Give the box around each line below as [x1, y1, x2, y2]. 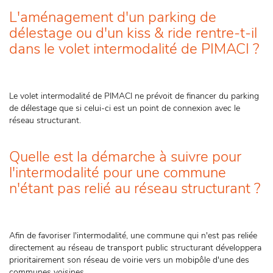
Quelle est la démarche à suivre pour [9, 147, 241, 166]
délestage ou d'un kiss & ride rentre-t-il [9, 23, 257, 43]
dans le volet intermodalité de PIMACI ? [9, 39, 259, 58]
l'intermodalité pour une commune [9, 163, 226, 182]
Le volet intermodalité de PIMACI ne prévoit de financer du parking [9, 90, 259, 102]
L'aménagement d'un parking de [9, 7, 216, 27]
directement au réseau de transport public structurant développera [9, 242, 261, 253]
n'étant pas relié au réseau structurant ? [9, 179, 260, 198]
